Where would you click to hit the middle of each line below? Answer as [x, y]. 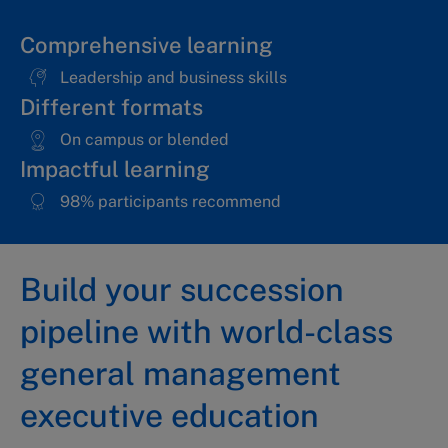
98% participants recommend [170, 201]
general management [180, 373]
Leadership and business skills [173, 77]
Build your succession [182, 289]
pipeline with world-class [206, 331]
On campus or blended [144, 139]
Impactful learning [115, 169]
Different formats [111, 107]
